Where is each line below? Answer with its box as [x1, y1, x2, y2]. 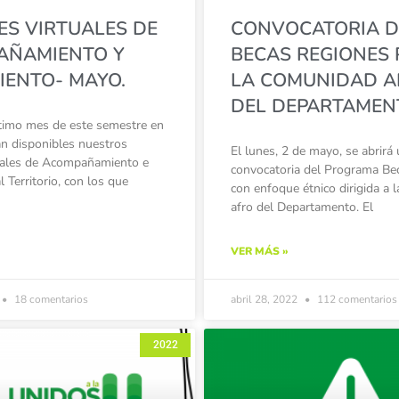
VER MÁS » [231, 244, 289, 259]
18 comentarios [11, 292, 88, 307]
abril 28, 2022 [231, 292, 300, 307]
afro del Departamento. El [231, 199, 373, 216]
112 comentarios [314, 292, 397, 307]
